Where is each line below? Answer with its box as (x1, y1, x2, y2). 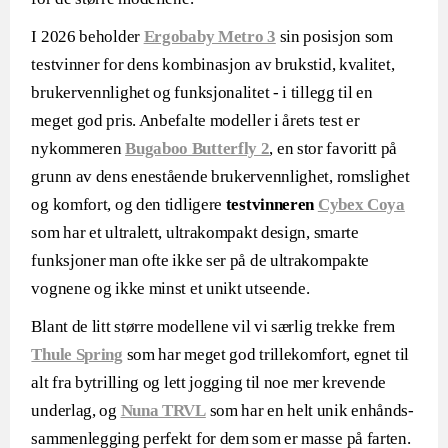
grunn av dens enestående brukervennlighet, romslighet (31, 167, 410, 186)
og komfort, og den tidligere (31, 195, 226, 214)
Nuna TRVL (120, 401, 206, 420)
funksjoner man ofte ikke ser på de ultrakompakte (31, 251, 370, 270)
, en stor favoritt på (269, 139, 398, 158)
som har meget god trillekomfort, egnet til (122, 345, 409, 364)
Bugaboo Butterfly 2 (125, 139, 270, 158)
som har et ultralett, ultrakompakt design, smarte (31, 223, 359, 242)
